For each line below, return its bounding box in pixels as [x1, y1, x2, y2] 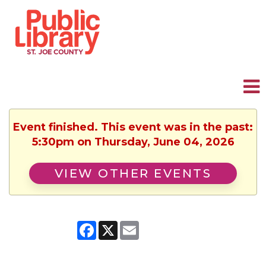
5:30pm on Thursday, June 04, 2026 [31, 135, 235, 148]
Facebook [96, 220, 143, 231]
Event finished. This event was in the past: [13, 121, 253, 134]
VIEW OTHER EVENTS [54, 166, 212, 180]
